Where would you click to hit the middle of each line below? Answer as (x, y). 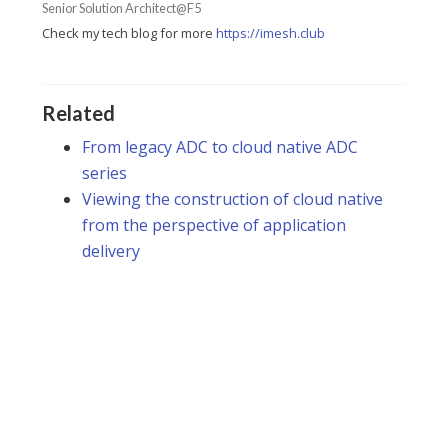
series (105, 173)
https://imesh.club (271, 33)
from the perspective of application (214, 225)
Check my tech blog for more (129, 33)
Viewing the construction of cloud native (233, 199)
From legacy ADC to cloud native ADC (220, 147)
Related (79, 113)
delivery (111, 251)
